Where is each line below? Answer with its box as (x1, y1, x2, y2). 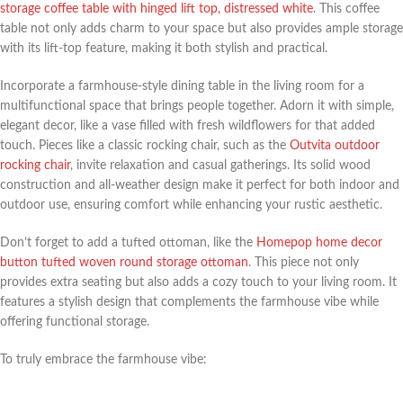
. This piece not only (248, 255, 359, 269)
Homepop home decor (256, 236, 382, 249)
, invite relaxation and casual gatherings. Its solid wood (70, 158, 371, 172)
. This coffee (313, 2, 380, 15)
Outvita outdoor (290, 139, 380, 152)
